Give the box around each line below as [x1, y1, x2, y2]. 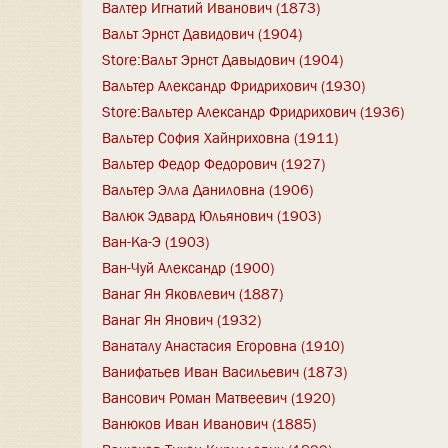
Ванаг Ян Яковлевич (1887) [102, 283, 283, 304]
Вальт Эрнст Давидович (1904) [102, 23, 302, 44]
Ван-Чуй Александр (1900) [102, 257, 274, 278]
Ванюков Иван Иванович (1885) [102, 413, 316, 434]
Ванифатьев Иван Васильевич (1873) [102, 361, 347, 382]
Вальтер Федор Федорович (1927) [102, 153, 325, 174]
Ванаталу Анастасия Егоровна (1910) [102, 335, 344, 356]
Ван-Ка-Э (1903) [102, 231, 209, 252]
